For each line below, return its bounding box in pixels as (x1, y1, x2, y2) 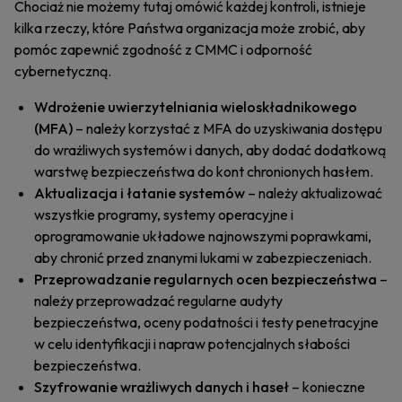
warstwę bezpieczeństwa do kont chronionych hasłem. (34, 162, 373, 180)
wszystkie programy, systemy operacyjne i (34, 205, 293, 223)
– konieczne (289, 378, 365, 396)
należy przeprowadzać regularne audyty (34, 292, 283, 310)
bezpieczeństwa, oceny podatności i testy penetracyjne (34, 313, 379, 331)
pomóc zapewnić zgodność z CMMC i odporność (14, 40, 312, 58)
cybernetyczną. (14, 62, 111, 80)
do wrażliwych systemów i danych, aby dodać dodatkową (34, 141, 386, 159)
